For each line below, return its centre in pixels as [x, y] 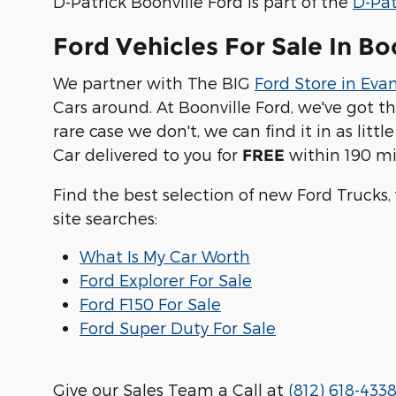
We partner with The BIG [154, 82]
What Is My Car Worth [165, 255]
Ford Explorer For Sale [166, 279]
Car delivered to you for [148, 154]
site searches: [105, 217]
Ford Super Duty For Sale [178, 327]
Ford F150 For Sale [150, 303]
